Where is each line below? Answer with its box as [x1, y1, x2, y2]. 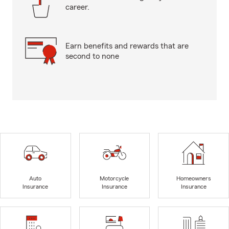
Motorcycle [100, 175, 129, 182]
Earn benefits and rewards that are [65, 42, 189, 50]
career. [65, 3, 89, 11]
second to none [65, 52, 119, 60]
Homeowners [176, 175, 211, 182]
